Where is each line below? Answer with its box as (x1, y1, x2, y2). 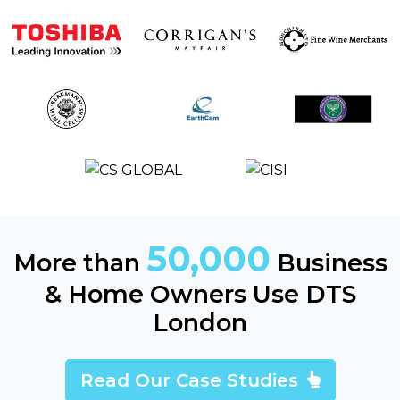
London (153, 308, 247, 338)
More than (12, 248, 146, 279)
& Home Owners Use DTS (44, 279, 356, 310)
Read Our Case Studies (79, 370, 304, 392)
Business (270, 248, 387, 279)
